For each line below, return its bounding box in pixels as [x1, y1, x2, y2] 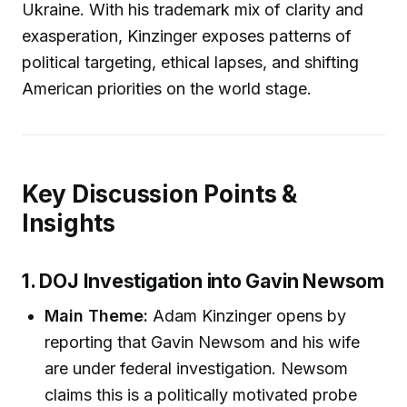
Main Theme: [45, 305, 149, 325]
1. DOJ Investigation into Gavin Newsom [22, 269, 384, 293]
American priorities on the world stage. [22, 78, 312, 98]
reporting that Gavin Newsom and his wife [45, 332, 361, 352]
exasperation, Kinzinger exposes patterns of [22, 25, 352, 45]
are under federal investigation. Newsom [45, 358, 349, 378]
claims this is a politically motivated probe [45, 384, 358, 404]
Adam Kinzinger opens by [148, 305, 347, 325]
